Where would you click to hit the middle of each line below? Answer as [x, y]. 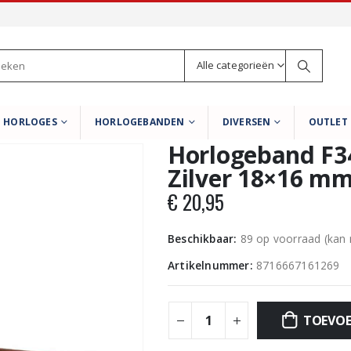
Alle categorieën [236, 65]
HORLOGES [30, 122]
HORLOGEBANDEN [139, 122]
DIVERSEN [246, 122]
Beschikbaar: [204, 239]
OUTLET [328, 122]
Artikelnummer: [212, 265]
